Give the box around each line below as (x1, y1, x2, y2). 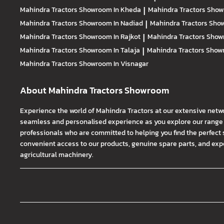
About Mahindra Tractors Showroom (20, 83, 169, 97)
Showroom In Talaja (79, 44, 140, 56)
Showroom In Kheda (79, 4, 141, 15)
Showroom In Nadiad (79, 17, 143, 29)
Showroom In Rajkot (79, 31, 140, 42)
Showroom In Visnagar (79, 58, 148, 69)
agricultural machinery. (20, 149, 93, 160)
